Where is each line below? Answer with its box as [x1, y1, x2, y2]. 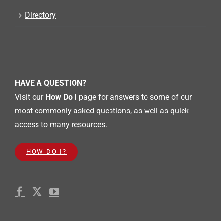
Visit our [15, 92, 45, 102]
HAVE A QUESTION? [15, 78, 86, 88]
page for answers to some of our [77, 92, 192, 102]
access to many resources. [15, 119, 107, 129]
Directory [25, 10, 56, 20]
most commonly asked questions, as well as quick [15, 106, 189, 115]
